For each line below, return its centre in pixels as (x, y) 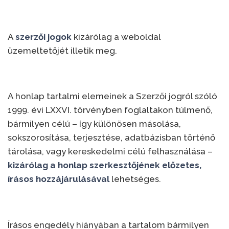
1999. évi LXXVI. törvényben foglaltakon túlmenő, (110, 110)
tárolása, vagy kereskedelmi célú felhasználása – (110, 151)
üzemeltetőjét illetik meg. (62, 50)
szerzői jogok (43, 37)
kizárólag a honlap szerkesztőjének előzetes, (105, 165)
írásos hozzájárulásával (59, 179)
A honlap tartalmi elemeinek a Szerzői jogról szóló (112, 96)
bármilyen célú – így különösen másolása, (94, 124)
